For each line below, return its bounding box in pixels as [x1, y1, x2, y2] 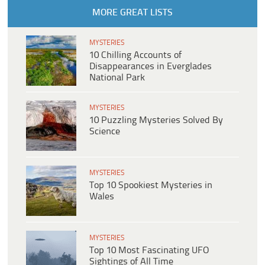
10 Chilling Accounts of [89, 50, 182, 60]
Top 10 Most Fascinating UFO [89, 245, 209, 256]
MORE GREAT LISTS [92, 7, 173, 18]
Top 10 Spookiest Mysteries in [89, 180, 212, 190]
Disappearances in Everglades [89, 61, 212, 72]
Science [89, 126, 120, 137]
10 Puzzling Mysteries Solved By [89, 115, 223, 125]
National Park [89, 72, 145, 83]
